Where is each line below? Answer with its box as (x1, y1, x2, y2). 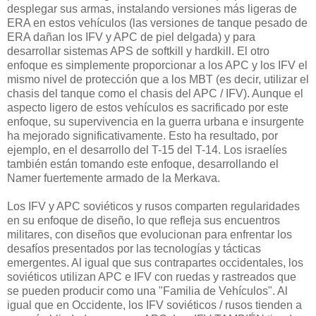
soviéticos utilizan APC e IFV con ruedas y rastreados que (7, 271, 296, 284)
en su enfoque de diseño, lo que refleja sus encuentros (7, 214, 280, 227)
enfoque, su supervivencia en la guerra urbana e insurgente (7, 116, 304, 128)
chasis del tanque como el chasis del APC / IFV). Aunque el (7, 87, 303, 100)
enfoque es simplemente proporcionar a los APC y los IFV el (7, 59, 308, 72)
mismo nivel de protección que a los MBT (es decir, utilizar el (7, 73, 309, 86)
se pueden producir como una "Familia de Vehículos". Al (7, 285, 288, 298)
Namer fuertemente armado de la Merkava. (7, 172, 220, 185)
